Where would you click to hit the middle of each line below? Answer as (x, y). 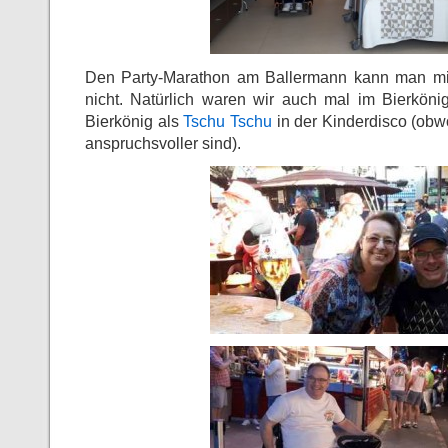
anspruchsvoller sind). (163, 143)
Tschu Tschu (227, 121)
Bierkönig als (134, 121)
